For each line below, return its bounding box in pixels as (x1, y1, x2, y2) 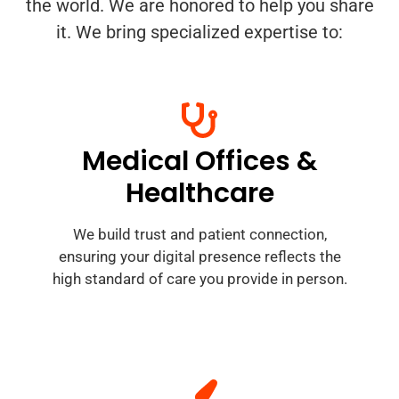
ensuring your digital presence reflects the (58, 248, 341, 266)
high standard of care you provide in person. (52, 270, 347, 289)
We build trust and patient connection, (72, 225, 327, 244)
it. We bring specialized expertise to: (56, 21, 343, 43)
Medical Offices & (81, 142, 318, 181)
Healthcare (125, 175, 274, 213)
